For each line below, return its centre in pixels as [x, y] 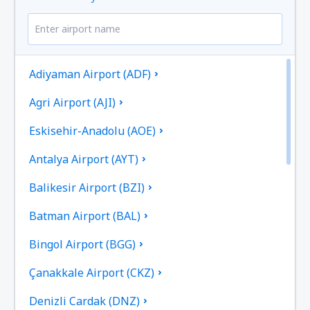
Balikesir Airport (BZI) [87, 188]
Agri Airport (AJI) [73, 103]
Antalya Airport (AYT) [84, 159]
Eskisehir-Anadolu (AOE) [93, 131]
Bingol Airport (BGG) [83, 245]
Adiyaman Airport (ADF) [90, 74]
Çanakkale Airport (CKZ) [92, 273]
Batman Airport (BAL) [85, 216]
